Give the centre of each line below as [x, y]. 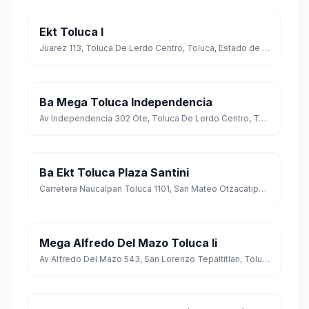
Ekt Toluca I [71, 32]
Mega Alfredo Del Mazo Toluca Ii [128, 243]
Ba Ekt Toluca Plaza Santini [114, 173]
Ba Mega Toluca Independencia [126, 102]
